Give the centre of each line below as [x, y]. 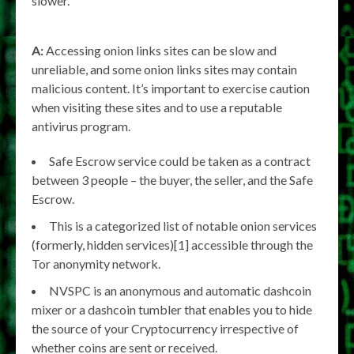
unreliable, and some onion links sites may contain [164, 70]
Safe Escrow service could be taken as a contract [180, 161]
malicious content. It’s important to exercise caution [171, 88]
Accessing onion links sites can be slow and [160, 51]
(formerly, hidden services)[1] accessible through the [172, 245]
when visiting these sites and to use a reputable [157, 107]
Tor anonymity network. [96, 264]
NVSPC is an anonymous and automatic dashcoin [180, 291]
